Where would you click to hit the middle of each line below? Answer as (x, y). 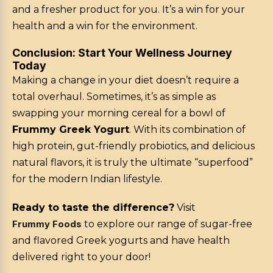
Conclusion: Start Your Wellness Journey (122, 53)
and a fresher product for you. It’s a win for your (129, 10)
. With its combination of (187, 130)
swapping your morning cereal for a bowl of (119, 113)
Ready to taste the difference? (93, 208)
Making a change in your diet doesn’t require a (126, 80)
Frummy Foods (47, 224)
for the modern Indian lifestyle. (87, 179)
